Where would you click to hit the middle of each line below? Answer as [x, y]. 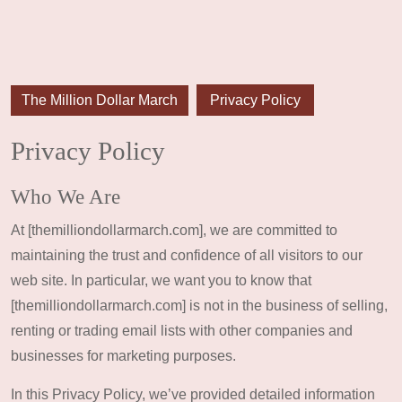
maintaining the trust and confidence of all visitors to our [187, 255]
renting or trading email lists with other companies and [182, 331]
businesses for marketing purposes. [123, 356]
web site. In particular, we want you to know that [161, 280]
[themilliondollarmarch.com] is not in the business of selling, [199, 306]
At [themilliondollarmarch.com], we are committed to [174, 230]
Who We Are [66, 197]
